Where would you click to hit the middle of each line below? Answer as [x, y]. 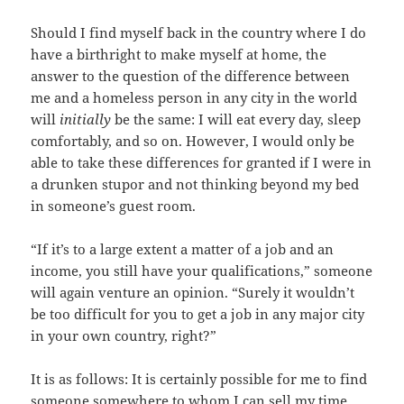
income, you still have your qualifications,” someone [202, 271]
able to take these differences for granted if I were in [202, 163]
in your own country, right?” [124, 336]
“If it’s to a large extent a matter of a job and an [183, 249]
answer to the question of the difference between [191, 76]
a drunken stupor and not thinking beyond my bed [195, 184]
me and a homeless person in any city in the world [194, 98]
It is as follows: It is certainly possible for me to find [199, 379]
